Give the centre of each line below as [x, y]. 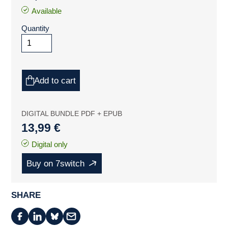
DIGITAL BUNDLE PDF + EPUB [72, 114]
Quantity [36, 28]
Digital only [50, 145]
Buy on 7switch [56, 164]
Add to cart [55, 81]
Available [47, 11]
